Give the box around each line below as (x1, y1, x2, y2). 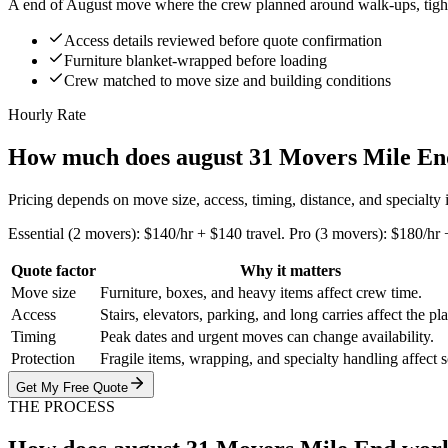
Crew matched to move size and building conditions (64, 72, 391, 90)
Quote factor (11, 261, 96, 279)
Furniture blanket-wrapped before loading (64, 52, 327, 70)
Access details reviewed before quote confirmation (64, 32, 382, 50)
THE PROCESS (8, 397, 115, 415)
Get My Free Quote (16, 379, 128, 395)
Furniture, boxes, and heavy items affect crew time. (100, 283, 422, 301)
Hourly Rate (8, 106, 86, 124)
